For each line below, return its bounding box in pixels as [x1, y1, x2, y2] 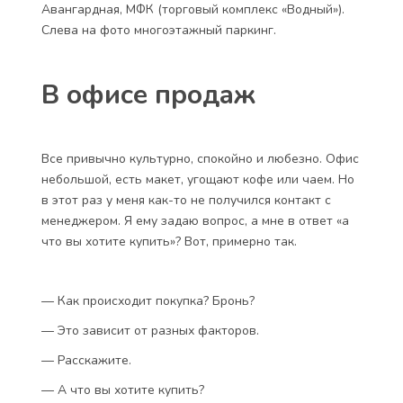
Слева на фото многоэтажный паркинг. [41, 22, 276, 39]
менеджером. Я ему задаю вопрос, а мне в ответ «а [41, 212, 349, 229]
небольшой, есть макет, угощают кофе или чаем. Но [41, 171, 354, 188]
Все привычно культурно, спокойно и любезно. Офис [41, 150, 359, 167]
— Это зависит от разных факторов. [41, 322, 259, 339]
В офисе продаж [41, 76, 255, 113]
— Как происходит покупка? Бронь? [41, 292, 255, 309]
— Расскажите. [41, 352, 131, 369]
